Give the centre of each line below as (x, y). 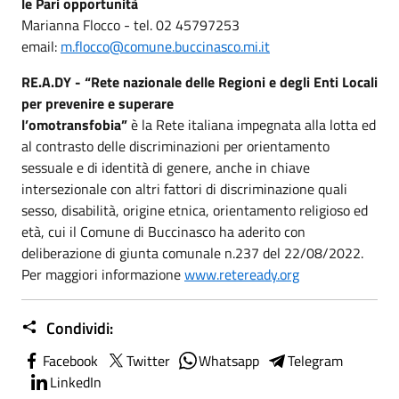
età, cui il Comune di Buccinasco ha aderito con (163, 231)
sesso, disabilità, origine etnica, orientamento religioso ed (195, 210)
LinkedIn (76, 382)
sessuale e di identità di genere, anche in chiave (166, 167)
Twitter (148, 360)
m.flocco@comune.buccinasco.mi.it (165, 46)
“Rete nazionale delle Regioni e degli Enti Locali (231, 81)
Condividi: (78, 328)
